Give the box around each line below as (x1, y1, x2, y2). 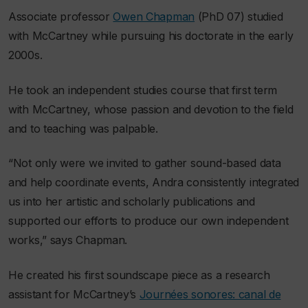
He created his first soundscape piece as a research (8, 267, 270, 282)
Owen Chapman (113, 10, 195, 24)
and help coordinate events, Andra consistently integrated (8, 175, 300, 190)
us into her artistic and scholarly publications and (8, 195, 255, 209)
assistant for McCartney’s (8, 287, 140, 301)
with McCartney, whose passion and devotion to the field (8, 102, 294, 116)
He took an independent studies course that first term (8, 82, 278, 97)
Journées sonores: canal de (139, 287, 281, 301)
